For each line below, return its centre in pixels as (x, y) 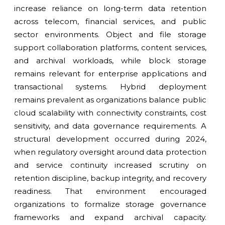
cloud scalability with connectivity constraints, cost (110, 113)
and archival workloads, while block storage (110, 61)
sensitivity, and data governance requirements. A (110, 126)
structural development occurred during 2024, (110, 139)
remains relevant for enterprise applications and (110, 74)
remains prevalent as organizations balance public (110, 100)
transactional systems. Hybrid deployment (110, 87)
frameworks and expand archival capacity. (110, 217)
